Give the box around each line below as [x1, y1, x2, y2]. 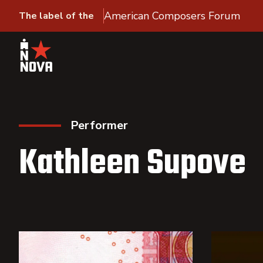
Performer [70, 117, 128, 133]
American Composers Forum [104, 9, 240, 23]
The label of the [19, 9, 94, 22]
